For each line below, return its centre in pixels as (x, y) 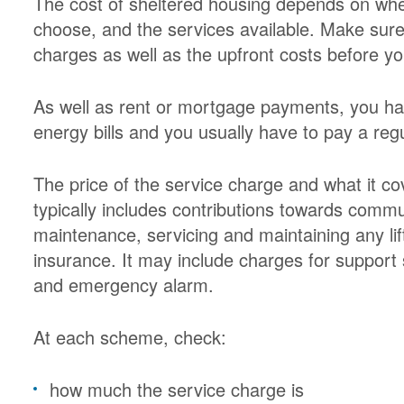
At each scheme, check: (130, 337)
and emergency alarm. (124, 285)
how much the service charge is (177, 389)
